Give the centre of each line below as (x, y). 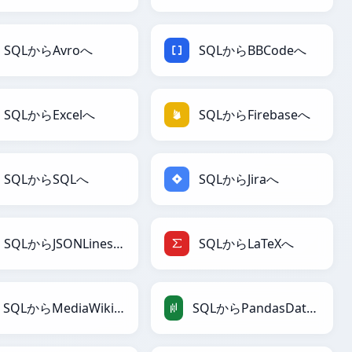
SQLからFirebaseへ (255, 115)
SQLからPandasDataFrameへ (311, 308)
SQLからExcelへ (49, 115)
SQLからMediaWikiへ (119, 308)
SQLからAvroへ (48, 51)
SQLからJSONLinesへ (118, 244)
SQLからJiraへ (239, 180)
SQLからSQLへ (46, 180)
